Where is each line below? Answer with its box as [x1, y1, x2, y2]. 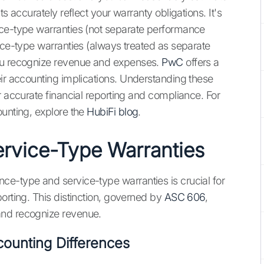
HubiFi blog [87, 105, 138, 118]
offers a [183, 56, 219, 69]
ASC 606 [164, 191, 205, 204]
